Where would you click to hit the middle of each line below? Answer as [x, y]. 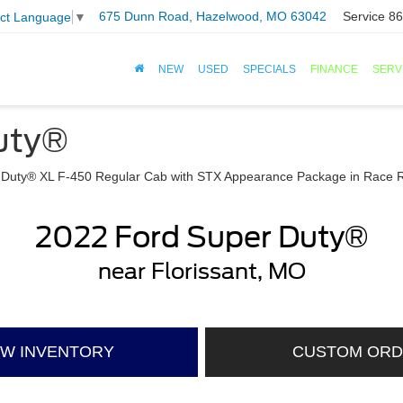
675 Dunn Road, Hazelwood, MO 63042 [213, 17]
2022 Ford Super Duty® [201, 237]
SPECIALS [269, 70]
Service [364, 17]
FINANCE [334, 70]
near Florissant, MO [201, 271]
